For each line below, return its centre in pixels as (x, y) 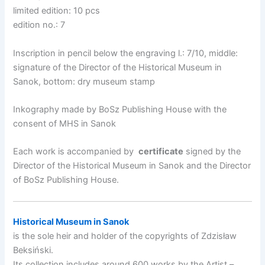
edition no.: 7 (39, 25)
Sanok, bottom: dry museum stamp (84, 81)
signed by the (212, 152)
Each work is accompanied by (76, 152)
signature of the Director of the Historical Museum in (118, 67)
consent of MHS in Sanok (65, 124)
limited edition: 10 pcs (57, 11)
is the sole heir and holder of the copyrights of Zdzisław (125, 236)
